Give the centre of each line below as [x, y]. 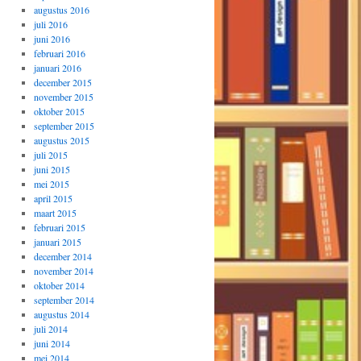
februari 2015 [59, 227]
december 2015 [62, 82]
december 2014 [62, 256]
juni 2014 [52, 343]
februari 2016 [59, 53]
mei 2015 [51, 184]
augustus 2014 [61, 314]
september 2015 [64, 126]
